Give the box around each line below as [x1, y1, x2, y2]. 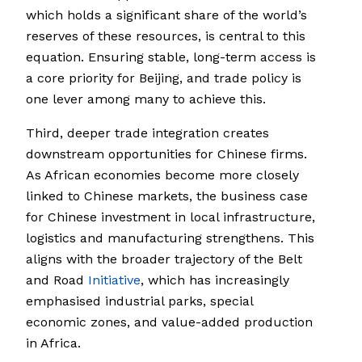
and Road [26, 272, 88, 288]
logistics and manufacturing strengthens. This [26, 230, 314, 246]
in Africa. [26, 335, 81, 351]
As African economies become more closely [26, 167, 299, 183]
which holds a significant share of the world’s [26, 7, 307, 23]
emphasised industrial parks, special [26, 293, 253, 309]
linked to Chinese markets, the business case [26, 188, 308, 204]
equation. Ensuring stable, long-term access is [26, 49, 316, 65]
